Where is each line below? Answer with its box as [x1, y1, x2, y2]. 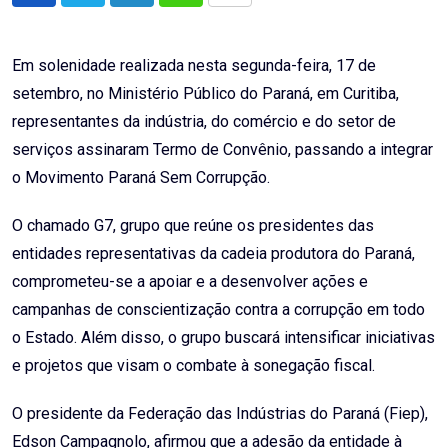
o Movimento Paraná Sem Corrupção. [12, 168, 270, 188]
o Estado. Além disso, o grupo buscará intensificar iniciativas [12, 328, 435, 348]
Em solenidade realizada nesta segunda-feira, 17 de [12, 56, 376, 76]
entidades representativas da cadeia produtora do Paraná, [12, 244, 415, 264]
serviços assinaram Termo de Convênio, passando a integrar [12, 140, 433, 160]
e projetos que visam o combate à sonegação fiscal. [12, 356, 375, 376]
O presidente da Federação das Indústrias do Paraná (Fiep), [12, 404, 428, 424]
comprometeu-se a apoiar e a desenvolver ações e [12, 272, 368, 292]
